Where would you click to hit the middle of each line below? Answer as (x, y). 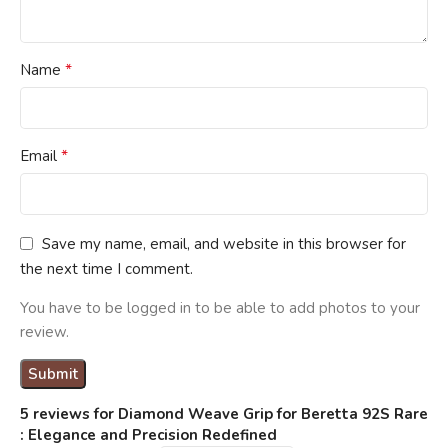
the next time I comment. (106, 269)
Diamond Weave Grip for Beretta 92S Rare (273, 414)
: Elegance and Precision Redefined (148, 435)
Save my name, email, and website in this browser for (224, 243)
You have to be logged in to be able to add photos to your (220, 308)
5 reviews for (69, 414)
